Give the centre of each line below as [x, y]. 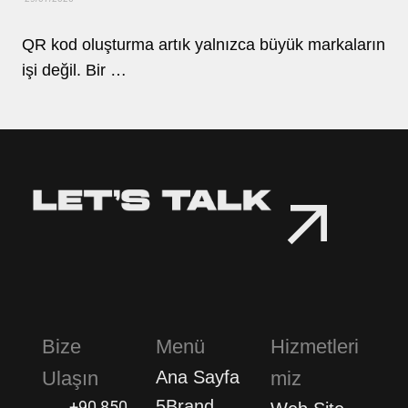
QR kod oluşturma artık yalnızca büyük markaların [204, 45]
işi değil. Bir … [74, 71]
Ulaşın [70, 378]
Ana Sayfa [198, 377]
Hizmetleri [314, 346]
